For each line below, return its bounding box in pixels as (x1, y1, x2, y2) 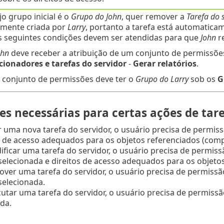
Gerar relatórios (132, 58, 196, 69)
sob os (188, 73, 217, 85)
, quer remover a (121, 11, 186, 22)
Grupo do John (70, 11, 121, 22)
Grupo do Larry (135, 73, 188, 85)
